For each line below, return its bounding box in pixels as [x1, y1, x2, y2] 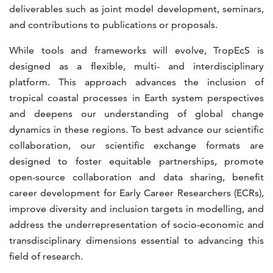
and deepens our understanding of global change [9, 108, 264, 119]
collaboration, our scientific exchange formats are [9, 140, 264, 151]
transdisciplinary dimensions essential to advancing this [9, 235, 264, 246]
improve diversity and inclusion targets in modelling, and [9, 203, 264, 214]
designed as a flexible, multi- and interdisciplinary [9, 60, 264, 72]
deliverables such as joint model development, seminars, [9, 3, 264, 15]
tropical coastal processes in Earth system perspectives [9, 92, 264, 104]
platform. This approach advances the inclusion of [9, 76, 264, 88]
